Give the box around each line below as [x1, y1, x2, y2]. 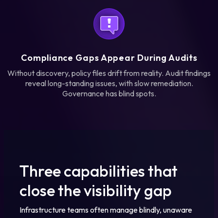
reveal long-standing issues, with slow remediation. [25, 78, 193, 88]
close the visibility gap [19, 180, 172, 200]
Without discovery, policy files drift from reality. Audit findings [7, 68, 211, 78]
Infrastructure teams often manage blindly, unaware [19, 204, 192, 215]
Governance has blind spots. [62, 88, 156, 98]
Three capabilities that [19, 161, 178, 181]
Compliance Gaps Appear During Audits [20, 52, 198, 63]
